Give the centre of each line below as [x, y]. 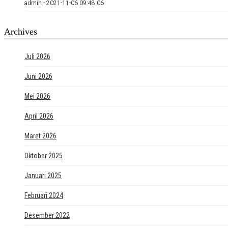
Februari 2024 [44, 195]
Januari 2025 [43, 175]
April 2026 [39, 116]
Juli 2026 [37, 56]
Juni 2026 [38, 76]
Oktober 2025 [44, 155]
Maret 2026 [40, 136]
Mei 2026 [37, 96]
